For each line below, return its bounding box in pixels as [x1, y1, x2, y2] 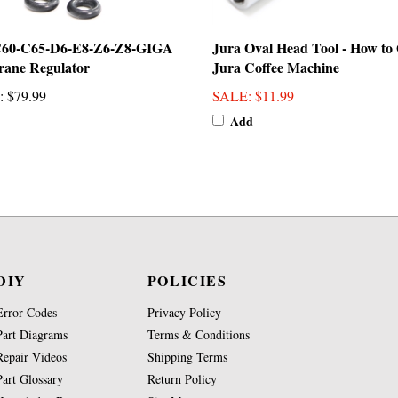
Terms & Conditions [147, 326, 250, 343]
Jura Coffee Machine [212, 57, 339, 77]
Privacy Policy [147, 304, 221, 321]
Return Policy [147, 370, 217, 387]
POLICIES [147, 270, 227, 291]
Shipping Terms [147, 348, 227, 365]
